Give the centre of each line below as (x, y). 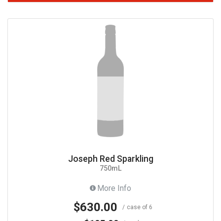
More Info (114, 188)
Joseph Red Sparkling (110, 159)
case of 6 (139, 207)
